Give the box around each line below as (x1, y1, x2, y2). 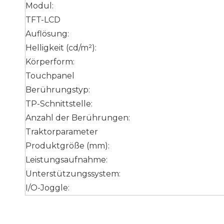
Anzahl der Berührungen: (25, 113, 130, 122)
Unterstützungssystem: (25, 169, 120, 178)
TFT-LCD (25, 15, 60, 24)
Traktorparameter (25, 127, 98, 136)
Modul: (25, 1, 53, 10)
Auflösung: (25, 29, 69, 38)
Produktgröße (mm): (25, 141, 109, 150)
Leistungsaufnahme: (25, 155, 107, 164)
